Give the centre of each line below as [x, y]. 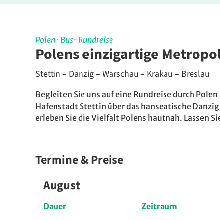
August [62, 186]
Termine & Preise [79, 160]
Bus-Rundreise [87, 40]
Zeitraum [159, 206]
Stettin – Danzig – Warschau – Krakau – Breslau [123, 74]
